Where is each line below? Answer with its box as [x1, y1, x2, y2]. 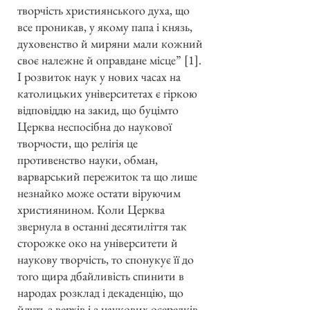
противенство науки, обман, [17, 151, 158, 167]
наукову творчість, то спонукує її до [17, 250, 194, 267]
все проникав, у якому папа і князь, [17, 18, 192, 35]
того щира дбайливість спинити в [17, 267, 184, 284]
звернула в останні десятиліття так [17, 217, 187, 234]
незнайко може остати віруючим [17, 184, 181, 201]
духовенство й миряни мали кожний [17, 35, 203, 51]
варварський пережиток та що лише [17, 167, 197, 184]
